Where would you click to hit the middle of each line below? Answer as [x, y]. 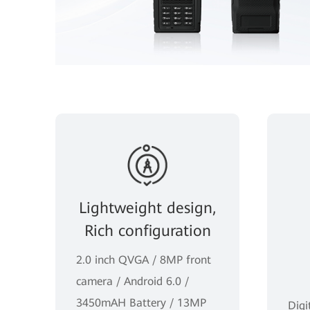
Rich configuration [147, 230]
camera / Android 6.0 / [133, 281]
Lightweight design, [147, 208]
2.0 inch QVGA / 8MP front [144, 259]
